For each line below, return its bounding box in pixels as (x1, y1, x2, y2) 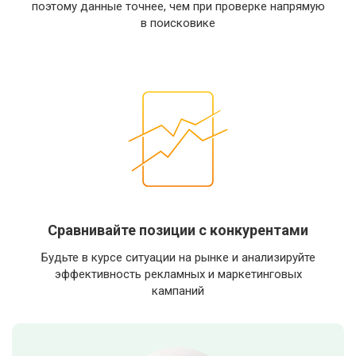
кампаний (152, 284, 204, 298)
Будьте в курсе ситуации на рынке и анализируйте (41, 250, 315, 265)
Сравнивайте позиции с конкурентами (47, 222, 308, 238)
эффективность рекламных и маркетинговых (54, 267, 302, 281)
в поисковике (141, 16, 215, 30)
